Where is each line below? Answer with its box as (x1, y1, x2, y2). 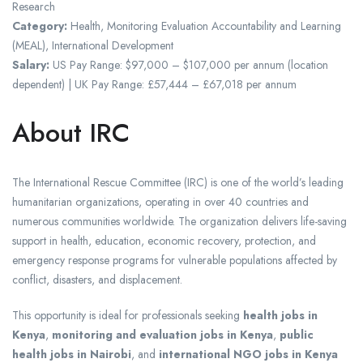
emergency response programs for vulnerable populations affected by (12, 252, 337, 269)
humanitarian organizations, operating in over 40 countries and (12, 194, 309, 211)
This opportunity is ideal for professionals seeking (12, 307, 243, 324)
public (280, 327, 314, 344)
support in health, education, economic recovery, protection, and (12, 233, 316, 250)
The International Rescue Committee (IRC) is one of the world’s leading (12, 174, 344, 191)
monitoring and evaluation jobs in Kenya (52, 327, 273, 344)
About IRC (12, 114, 130, 152)
